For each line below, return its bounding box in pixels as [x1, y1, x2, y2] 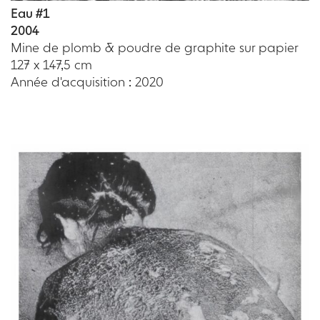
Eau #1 [11, 5, 49, 21]
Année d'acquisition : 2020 [11, 74, 164, 89]
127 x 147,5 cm [11, 56, 92, 72]
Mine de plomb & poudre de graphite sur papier [11, 39, 299, 55]
